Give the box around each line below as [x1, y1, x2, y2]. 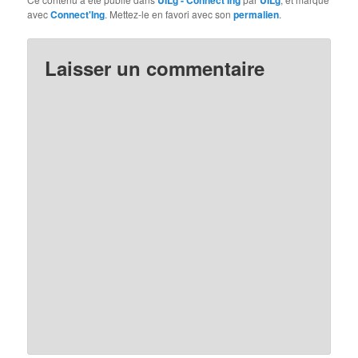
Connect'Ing [50, 6, 105, 22]
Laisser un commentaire [45, 54, 265, 82]
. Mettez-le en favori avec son [105, 6, 234, 21]
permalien [233, 6, 280, 22]
